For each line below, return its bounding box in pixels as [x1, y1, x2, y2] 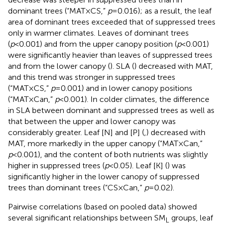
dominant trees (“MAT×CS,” [8, 6, 107, 16]
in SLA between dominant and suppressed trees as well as [8, 105, 214, 115]
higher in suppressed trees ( [8, 160, 104, 170]
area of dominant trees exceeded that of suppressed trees [8, 17, 215, 27]
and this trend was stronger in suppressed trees [8, 72, 175, 82]
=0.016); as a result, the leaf [112, 6, 211, 16]
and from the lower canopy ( [8, 61, 110, 71]
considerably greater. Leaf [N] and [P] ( [8, 127, 144, 137]
